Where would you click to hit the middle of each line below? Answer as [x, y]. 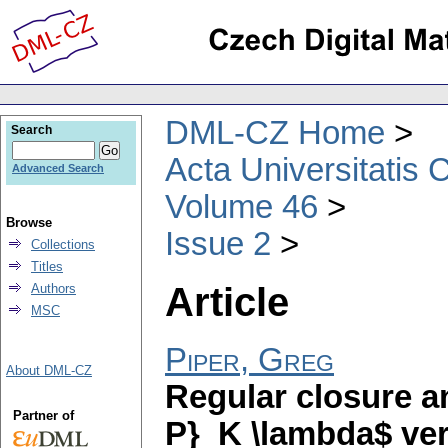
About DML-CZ [49, 370]
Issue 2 [218, 243]
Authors [53, 288]
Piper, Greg [249, 360]
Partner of [43, 415]
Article [227, 301]
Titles [47, 266]
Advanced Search [58, 168]
